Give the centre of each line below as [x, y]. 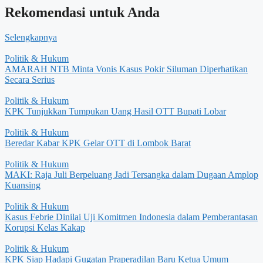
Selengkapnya [31, 38]
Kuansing [23, 186]
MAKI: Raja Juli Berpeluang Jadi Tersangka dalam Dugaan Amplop [131, 175]
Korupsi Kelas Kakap [45, 228]
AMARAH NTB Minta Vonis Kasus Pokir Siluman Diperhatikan [126, 69]
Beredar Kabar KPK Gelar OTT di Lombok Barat [98, 143]
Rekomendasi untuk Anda [82, 13]
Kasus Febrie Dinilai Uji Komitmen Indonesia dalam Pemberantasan [131, 217]
